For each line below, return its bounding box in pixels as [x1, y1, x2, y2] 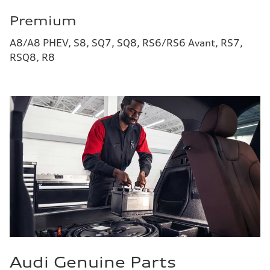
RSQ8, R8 [10, 51, 55, 63]
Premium [10, 13, 77, 28]
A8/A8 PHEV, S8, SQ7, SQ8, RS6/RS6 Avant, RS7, [10, 37, 243, 49]
